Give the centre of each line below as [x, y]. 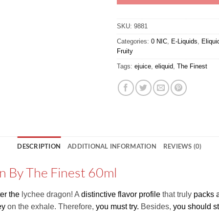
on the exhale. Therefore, [51, 207]
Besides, [156, 207]
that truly [177, 195]
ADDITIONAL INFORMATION [112, 146]
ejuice [143, 66]
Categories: [134, 41]
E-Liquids [184, 41]
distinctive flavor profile [121, 195]
